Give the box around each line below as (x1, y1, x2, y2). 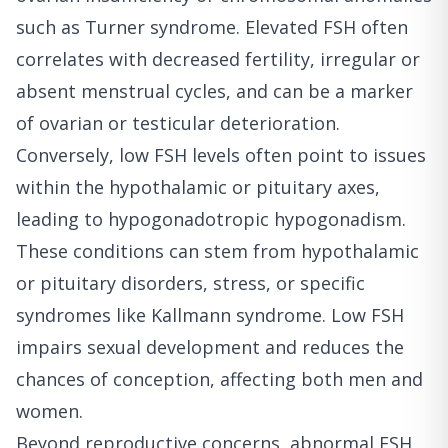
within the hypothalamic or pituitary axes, (16, 174, 380, 199)
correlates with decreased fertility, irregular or (16, 46, 420, 71)
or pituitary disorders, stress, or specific (16, 270, 365, 295)
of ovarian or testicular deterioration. (16, 110, 340, 135)
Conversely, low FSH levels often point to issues (16, 142, 426, 167)
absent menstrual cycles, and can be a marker (16, 78, 413, 103)
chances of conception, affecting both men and (16, 366, 423, 391)
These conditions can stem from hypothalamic (16, 238, 419, 263)
